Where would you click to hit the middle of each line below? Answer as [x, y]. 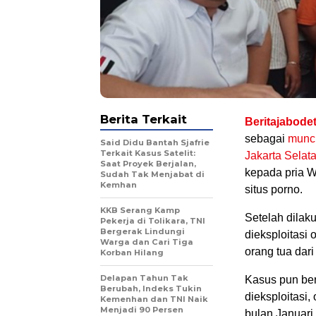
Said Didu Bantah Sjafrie [155, 142]
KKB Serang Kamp [140, 210]
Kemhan [119, 184]
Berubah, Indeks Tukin [151, 288]
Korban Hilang [132, 252]
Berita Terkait [144, 119]
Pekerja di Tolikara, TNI [153, 220]
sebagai [266, 138]
